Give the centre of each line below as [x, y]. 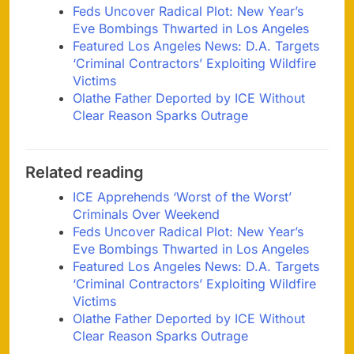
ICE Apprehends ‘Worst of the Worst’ [182, 197]
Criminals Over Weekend [146, 215]
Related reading [85, 173]
